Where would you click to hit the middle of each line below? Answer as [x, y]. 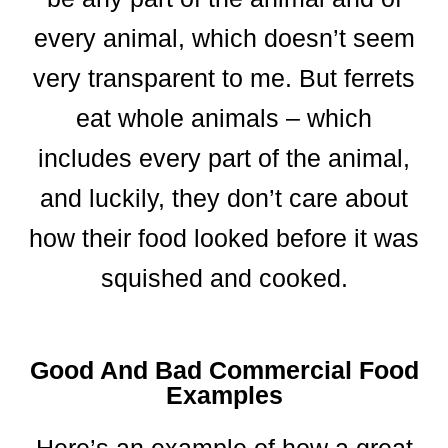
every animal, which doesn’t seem [224, 38]
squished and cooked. [224, 278]
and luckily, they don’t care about [224, 198]
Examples [224, 395]
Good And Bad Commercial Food [224, 370]
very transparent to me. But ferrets [224, 78]
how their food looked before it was [224, 238]
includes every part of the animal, [224, 158]
